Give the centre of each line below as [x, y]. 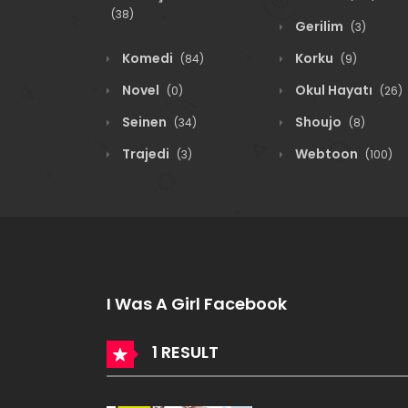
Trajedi [146, 154]
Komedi [148, 58]
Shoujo [318, 122]
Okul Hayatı [334, 90]
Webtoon [326, 154]
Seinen [144, 122]
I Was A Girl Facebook [197, 304]
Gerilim [319, 26]
